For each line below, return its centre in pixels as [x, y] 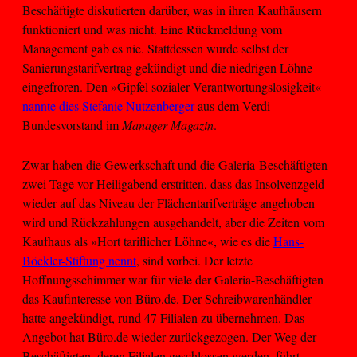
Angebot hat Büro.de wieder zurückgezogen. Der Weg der [169, 337]
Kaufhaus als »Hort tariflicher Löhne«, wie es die [148, 241]
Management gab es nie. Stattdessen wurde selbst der [155, 48]
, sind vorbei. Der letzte [194, 261]
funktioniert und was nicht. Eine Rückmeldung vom [152, 29]
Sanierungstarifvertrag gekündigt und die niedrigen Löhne [167, 67]
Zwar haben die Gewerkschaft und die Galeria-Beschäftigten [175, 165]
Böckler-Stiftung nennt [79, 261]
